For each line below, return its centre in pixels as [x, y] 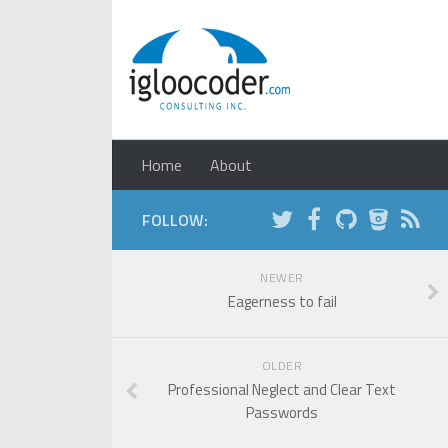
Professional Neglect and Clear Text [282, 389]
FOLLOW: [175, 220]
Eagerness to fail [282, 301]
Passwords [282, 412]
